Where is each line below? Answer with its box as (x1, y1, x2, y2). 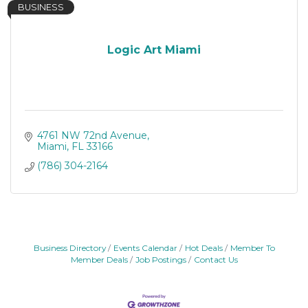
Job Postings (135, 254, 186, 265)
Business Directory (33, 243, 106, 253)
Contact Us (193, 254, 238, 265)
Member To (230, 243, 275, 253)
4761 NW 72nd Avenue (36, 129, 147, 142)
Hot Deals (184, 243, 223, 253)
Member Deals (70, 254, 128, 265)
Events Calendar (113, 243, 177, 253)
